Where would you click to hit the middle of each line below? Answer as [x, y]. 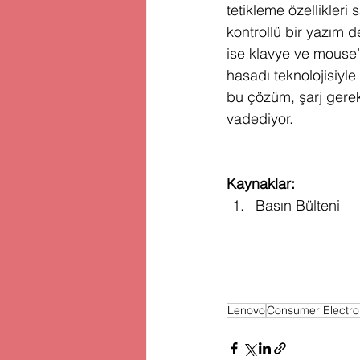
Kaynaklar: [261, 184]
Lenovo [246, 311]
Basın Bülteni [298, 206]
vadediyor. [260, 119]
